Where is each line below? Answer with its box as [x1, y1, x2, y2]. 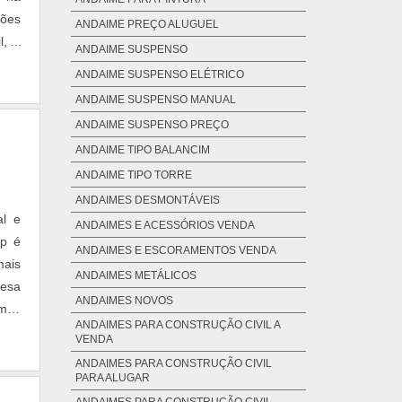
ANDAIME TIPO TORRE [74, 169, 192, 182]
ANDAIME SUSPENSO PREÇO [74, 118, 229, 132]
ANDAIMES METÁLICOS [74, 269, 197, 283]
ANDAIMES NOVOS [74, 294, 173, 308]
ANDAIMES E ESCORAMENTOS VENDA [74, 244, 276, 258]
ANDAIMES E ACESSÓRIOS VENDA [74, 219, 255, 232]
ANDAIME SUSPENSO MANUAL [74, 93, 236, 107]
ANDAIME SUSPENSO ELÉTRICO [74, 68, 244, 82]
